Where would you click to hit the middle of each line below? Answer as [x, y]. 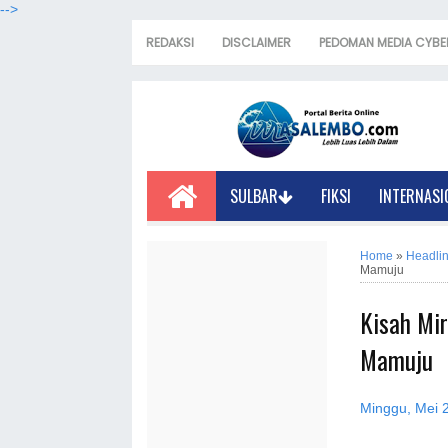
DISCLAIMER [256, 42]
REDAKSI [170, 42]
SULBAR [254, 196]
